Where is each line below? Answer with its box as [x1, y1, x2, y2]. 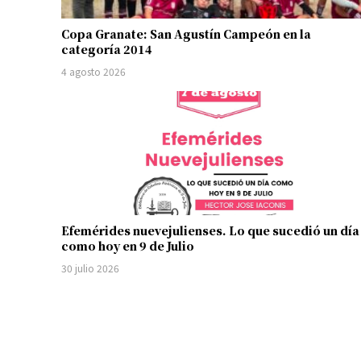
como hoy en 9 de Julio [61, 237, 194, 254]
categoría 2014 [61, 40, 152, 57]
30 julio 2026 [61, 260, 119, 275]
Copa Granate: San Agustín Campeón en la [61, 25, 311, 42]
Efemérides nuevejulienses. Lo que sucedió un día [61, 222, 359, 239]
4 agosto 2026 [61, 64, 126, 78]
